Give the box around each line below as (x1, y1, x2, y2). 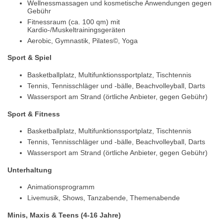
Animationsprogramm (27, 183, 95, 191)
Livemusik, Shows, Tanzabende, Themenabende (27, 194, 180, 202)
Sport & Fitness (7, 110, 60, 118)
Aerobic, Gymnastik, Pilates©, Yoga (27, 36, 138, 45)
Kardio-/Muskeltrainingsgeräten (27, 25, 125, 34)
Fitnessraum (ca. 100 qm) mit (27, 17, 120, 26)
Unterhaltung (7, 166, 52, 174)
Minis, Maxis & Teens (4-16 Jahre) (7, 211, 121, 220)
